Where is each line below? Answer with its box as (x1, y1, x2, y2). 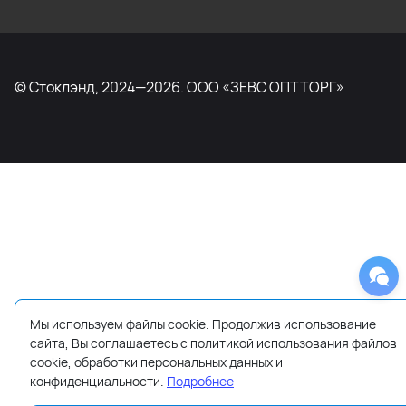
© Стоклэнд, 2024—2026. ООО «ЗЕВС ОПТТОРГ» (14, 76, 344, 97)
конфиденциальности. (30, 372, 167, 390)
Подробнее (167, 372, 234, 390)
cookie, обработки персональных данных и (30, 353, 283, 371)
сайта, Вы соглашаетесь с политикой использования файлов (30, 334, 397, 352)
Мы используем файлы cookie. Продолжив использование (30, 315, 376, 333)
